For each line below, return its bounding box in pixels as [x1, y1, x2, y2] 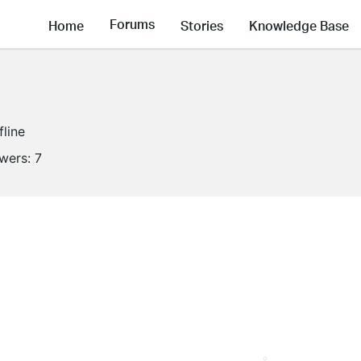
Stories [180, 16, 223, 34]
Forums [110, 15, 155, 33]
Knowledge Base [249, 16, 349, 34]
